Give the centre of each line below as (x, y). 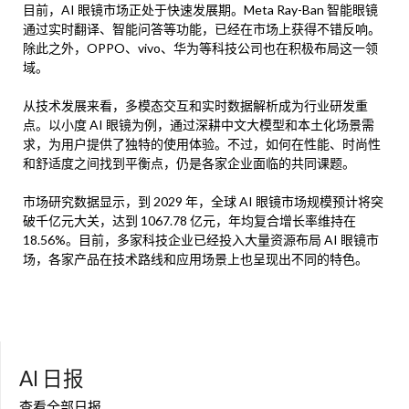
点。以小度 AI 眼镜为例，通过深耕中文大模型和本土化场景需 (199, 125)
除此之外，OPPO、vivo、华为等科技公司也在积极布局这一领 (200, 48)
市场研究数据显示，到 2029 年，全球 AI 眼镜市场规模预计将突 (203, 202)
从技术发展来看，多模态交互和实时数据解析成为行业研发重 (195, 106)
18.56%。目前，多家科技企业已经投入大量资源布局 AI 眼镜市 (201, 240)
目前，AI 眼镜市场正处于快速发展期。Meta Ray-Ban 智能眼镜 (200, 10)
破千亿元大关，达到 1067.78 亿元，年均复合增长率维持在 (189, 221)
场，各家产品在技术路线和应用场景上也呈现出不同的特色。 (195, 259)
